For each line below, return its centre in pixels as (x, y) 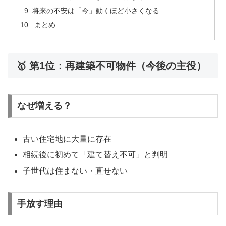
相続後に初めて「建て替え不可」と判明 (96, 155)
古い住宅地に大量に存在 (67, 139)
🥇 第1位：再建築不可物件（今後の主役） (111, 65)
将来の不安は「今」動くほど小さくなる (96, 11)
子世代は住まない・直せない (75, 171)
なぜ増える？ (44, 106)
